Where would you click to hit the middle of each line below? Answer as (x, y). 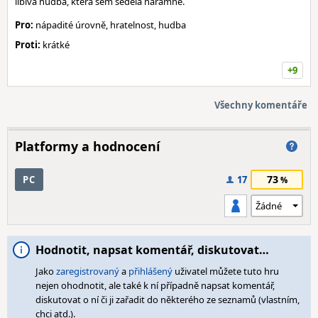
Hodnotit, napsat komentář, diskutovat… (152, 250)
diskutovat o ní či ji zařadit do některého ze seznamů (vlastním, (168, 300)
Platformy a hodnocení (87, 146)
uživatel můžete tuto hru (226, 271)
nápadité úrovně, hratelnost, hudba (110, 25)
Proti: (28, 45)
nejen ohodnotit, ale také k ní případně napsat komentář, (155, 285)
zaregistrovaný (88, 271)
